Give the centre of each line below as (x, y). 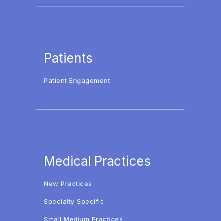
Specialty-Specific (74, 201)
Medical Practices (98, 161)
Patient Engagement (77, 81)
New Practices (68, 183)
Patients (69, 58)
